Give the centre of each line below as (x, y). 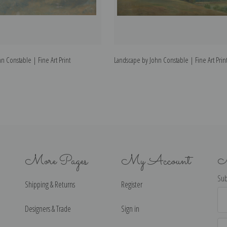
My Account (156, 161)
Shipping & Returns (50, 184)
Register (132, 184)
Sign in (130, 209)
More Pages (56, 161)
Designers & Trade (48, 209)
